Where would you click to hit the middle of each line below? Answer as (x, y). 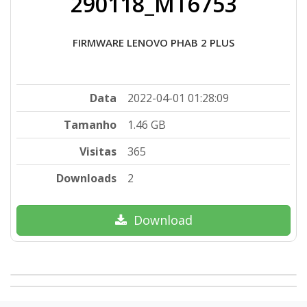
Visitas (98, 152)
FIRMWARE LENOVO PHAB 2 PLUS (153, 43)
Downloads (87, 179)
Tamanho (90, 125)
